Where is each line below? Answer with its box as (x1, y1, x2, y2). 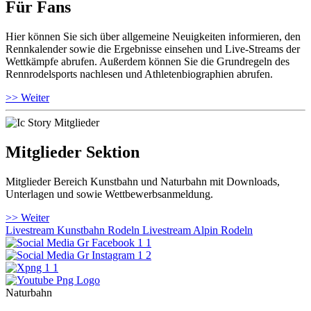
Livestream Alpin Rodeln (140, 224, 253, 237)
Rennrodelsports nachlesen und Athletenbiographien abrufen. (6, 68, 273, 81)
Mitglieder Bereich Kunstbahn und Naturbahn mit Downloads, (6, 176, 280, 188)
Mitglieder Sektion (6, 143, 140, 162)
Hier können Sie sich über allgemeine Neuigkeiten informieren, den (6, 31, 301, 43)
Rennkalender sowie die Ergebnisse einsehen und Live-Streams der (6, 43, 300, 56)
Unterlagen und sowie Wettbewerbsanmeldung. (6, 188, 213, 201)
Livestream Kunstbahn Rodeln (6, 224, 140, 237)
